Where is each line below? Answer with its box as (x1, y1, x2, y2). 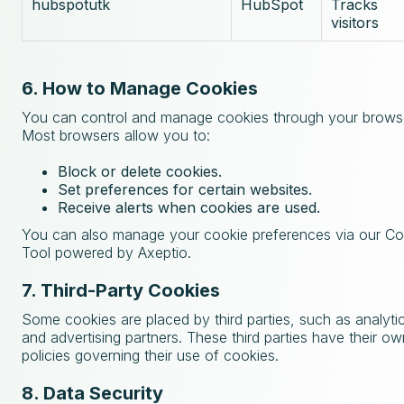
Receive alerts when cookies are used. (58, 198, 320, 216)
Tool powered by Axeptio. (22, 243, 191, 262)
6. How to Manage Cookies (22, 78, 258, 99)
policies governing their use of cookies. (22, 346, 279, 364)
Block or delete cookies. (58, 162, 222, 180)
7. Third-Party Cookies (22, 280, 220, 301)
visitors (331, 14, 379, 32)
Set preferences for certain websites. (58, 180, 312, 198)
